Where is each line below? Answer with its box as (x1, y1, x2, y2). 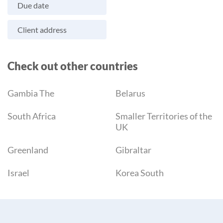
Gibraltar (115, 144, 152, 156)
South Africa (7, 111, 56, 122)
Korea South (115, 167, 164, 179)
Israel (7, 167, 29, 179)
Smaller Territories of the (115, 111, 213, 122)
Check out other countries (7, 59, 138, 73)
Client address (17, 25, 67, 35)
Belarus (115, 88, 146, 99)
